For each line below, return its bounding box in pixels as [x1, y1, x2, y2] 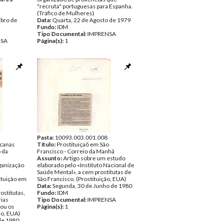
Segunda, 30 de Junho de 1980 [52, 182, 132, 189]
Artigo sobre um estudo [63, 154, 125, 162]
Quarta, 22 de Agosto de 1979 [52, 16, 131, 24]
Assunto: [37, 154, 63, 162]
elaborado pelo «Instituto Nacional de [37, 161, 134, 169]
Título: [37, 141, 57, 148]
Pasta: [37, 134, 55, 141]
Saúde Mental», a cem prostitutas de [37, 168, 131, 176]
